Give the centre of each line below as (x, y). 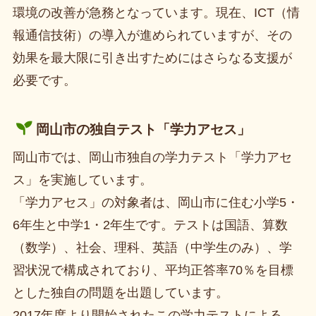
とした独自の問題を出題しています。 (120, 293)
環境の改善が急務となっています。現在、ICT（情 (156, 13)
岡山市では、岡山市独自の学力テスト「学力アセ (152, 158)
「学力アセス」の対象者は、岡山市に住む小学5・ (156, 203)
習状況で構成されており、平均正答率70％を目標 (153, 271)
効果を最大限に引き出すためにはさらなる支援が (152, 58)
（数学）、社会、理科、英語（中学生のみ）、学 (152, 248)
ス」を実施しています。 (82, 180)
